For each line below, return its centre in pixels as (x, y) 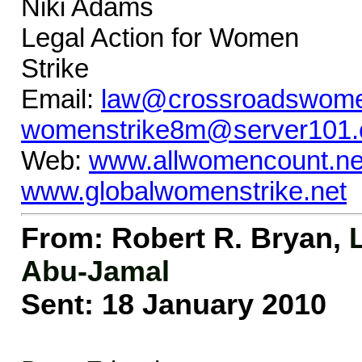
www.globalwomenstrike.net (184, 191)
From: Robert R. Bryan (177, 238)
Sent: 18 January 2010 (178, 305)
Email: (61, 99)
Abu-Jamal (95, 271)
